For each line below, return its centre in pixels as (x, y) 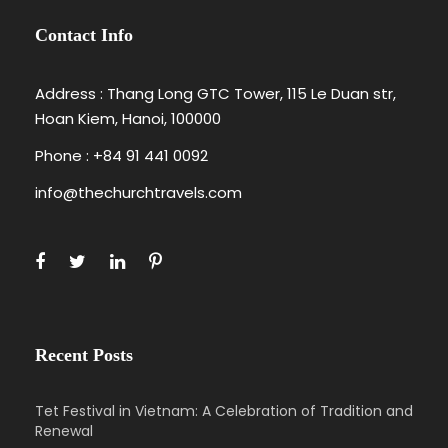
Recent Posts (84, 354)
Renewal (64, 430)
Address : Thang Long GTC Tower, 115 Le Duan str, (215, 93)
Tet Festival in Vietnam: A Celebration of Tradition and (224, 410)
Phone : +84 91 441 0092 (121, 155)
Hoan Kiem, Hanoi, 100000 (128, 118)
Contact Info (84, 34)
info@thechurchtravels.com (138, 192)
